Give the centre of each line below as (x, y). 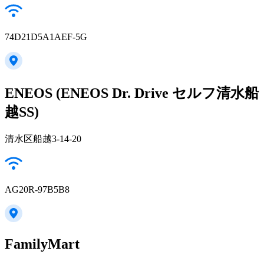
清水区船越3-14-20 (43, 138)
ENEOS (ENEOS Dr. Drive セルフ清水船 (132, 93)
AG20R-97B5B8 (37, 189)
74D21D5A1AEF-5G (46, 37)
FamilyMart (42, 244)
